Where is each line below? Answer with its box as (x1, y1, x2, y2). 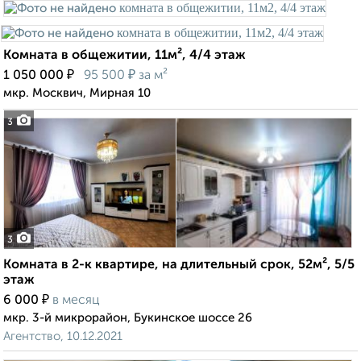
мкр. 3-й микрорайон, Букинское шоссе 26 (3, 312, 252, 325)
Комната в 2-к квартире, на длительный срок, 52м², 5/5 (3, 259, 355, 272)
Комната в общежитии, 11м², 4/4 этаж (3, 49, 246, 63)
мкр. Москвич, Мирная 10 (3, 87, 151, 100)
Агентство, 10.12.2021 (3, 330, 122, 343)
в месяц (52, 294, 100, 308)
